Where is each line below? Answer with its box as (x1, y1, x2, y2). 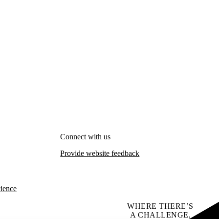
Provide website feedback (60, 149, 140, 157)
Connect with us (60, 132, 111, 141)
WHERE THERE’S (127, 201, 194, 210)
